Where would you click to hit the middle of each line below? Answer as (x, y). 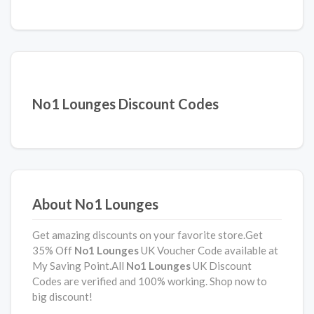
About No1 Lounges (95, 204)
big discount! (62, 297)
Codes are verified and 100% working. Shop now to (150, 281)
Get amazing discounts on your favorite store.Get (148, 235)
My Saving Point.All (79, 266)
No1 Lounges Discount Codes (125, 104)
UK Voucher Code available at (210, 251)
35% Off (52, 251)
